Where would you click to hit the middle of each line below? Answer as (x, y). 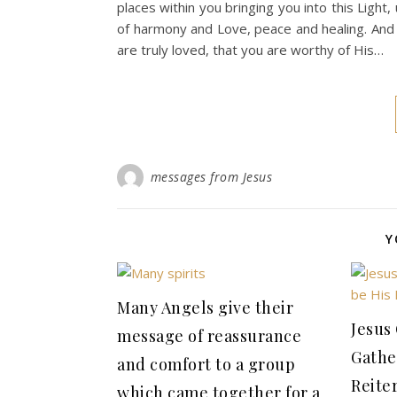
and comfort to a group (206, 364)
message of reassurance (209, 336)
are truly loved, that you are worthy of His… (250, 50)
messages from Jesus (211, 177)
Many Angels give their (205, 307)
